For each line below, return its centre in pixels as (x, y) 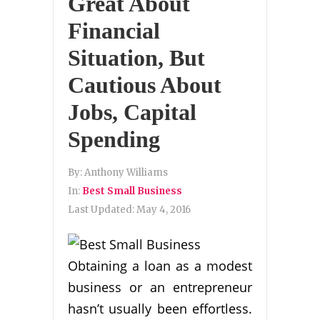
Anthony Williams (126, 173)
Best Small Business (132, 191)
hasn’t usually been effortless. (160, 309)
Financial (114, 31)
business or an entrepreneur (160, 287)
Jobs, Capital (132, 112)
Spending (114, 140)
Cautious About (145, 85)
